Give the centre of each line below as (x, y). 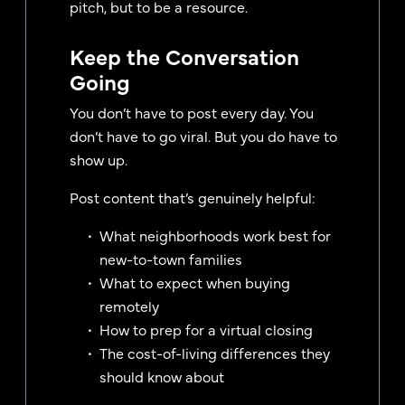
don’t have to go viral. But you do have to (203, 135)
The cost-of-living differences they (215, 352)
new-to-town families (171, 258)
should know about (162, 376)
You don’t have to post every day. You (192, 112)
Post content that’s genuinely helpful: (193, 197)
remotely (129, 305)
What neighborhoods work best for (215, 235)
